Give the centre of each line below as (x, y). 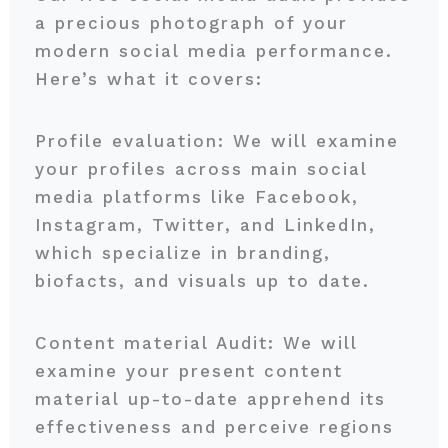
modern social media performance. (213, 51)
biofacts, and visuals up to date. (206, 281)
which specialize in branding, (182, 253)
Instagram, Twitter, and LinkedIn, (205, 225)
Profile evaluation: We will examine (216, 141)
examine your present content (188, 371)
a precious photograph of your (191, 23)
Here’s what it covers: (152, 79)
